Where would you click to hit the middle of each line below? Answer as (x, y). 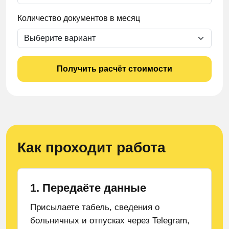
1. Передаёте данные (88, 188)
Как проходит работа (91, 147)
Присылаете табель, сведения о (95, 207)
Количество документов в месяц (79, 18)
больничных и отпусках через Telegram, (110, 221)
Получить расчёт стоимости (114, 69)
